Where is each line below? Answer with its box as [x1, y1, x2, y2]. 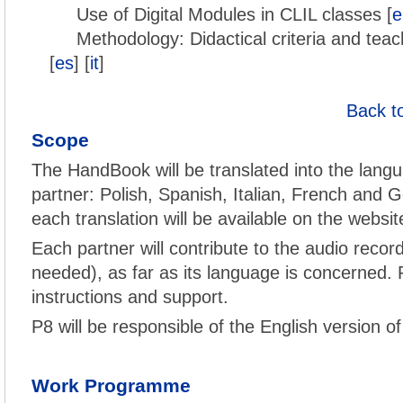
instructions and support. [31, 287, 228, 307]
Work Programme [31, 375, 191, 397]
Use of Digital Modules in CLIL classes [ [76, 4, 392, 24]
